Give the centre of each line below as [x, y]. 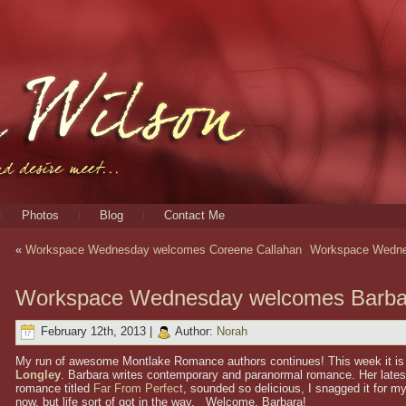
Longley [38, 374]
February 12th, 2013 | [97, 332]
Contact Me [194, 215]
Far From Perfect [138, 388]
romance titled [54, 388]
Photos [40, 215]
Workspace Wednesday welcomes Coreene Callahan [164, 250]
